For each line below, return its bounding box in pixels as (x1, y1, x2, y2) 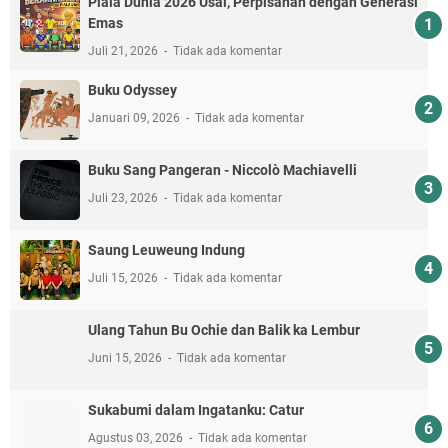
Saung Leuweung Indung (88, 242, 245, 259)
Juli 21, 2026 (88, 44, 161, 59)
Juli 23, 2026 (88, 191, 161, 206)
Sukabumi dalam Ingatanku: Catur (88, 402, 304, 419)
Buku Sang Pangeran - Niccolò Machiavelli (88, 162, 357, 179)
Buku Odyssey (88, 82, 177, 99)
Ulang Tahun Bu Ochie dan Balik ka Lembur (88, 322, 360, 339)
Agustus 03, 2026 (88, 431, 186, 446)
